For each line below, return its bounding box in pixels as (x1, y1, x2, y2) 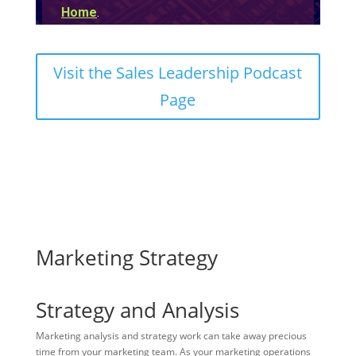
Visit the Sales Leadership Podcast (53, 61, 303, 83)
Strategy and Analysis (35, 295, 239, 324)
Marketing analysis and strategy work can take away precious (35, 328, 307, 342)
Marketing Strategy (35, 242, 218, 272)
